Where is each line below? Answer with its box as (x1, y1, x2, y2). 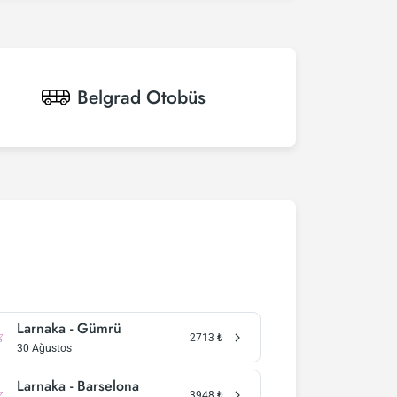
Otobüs (146, 84, 206, 111)
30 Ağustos (16, 342, 72, 354)
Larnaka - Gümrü (16, 318, 121, 339)
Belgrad (77, 84, 141, 111)
